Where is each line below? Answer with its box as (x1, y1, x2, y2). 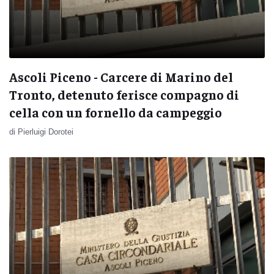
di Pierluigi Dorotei (9, 127, 73, 136)
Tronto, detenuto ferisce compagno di (9, 86, 239, 103)
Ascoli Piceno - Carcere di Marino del (9, 68, 233, 85)
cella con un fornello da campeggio (9, 103, 222, 120)
